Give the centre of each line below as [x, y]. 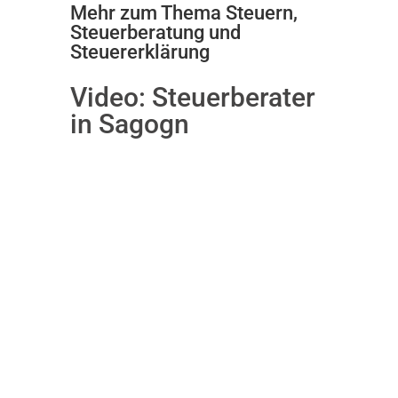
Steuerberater [234, 97]
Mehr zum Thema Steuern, [184, 13]
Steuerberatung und [155, 32]
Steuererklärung [140, 52]
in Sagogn [130, 124]
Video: [111, 97]
